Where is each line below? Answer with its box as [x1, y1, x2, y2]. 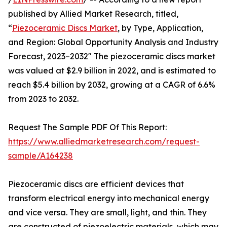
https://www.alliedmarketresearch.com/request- [8, 136, 200, 147]
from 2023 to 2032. [8, 94, 79, 104]
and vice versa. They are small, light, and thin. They [8, 207, 207, 218]
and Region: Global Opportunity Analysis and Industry [8, 37, 218, 48]
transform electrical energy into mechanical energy [8, 193, 209, 204]
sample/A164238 [8, 150, 73, 161]
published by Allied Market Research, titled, [8, 9, 178, 19]
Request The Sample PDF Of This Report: [8, 122, 167, 133]
